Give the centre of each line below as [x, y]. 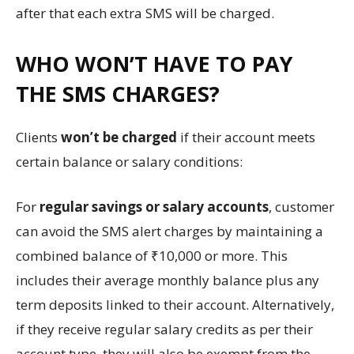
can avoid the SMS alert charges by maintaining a [169, 231]
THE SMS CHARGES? [118, 94]
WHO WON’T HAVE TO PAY [154, 64]
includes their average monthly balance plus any [168, 280]
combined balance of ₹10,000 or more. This [152, 256]
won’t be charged [119, 137]
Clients [38, 137]
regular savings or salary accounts [154, 207]
